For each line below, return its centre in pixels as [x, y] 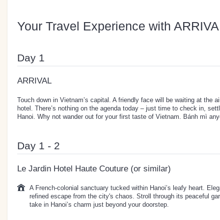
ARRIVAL [34, 81]
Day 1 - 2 [39, 145]
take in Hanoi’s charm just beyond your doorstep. [99, 204]
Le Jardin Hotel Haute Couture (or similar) [94, 168]
